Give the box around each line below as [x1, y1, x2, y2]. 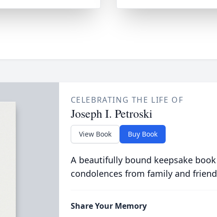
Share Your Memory [70, 201, 147, 211]
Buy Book [127, 129, 157, 139]
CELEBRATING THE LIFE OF [70, 94, 184, 105]
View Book [78, 129, 111, 139]
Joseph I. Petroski [70, 106, 153, 121]
